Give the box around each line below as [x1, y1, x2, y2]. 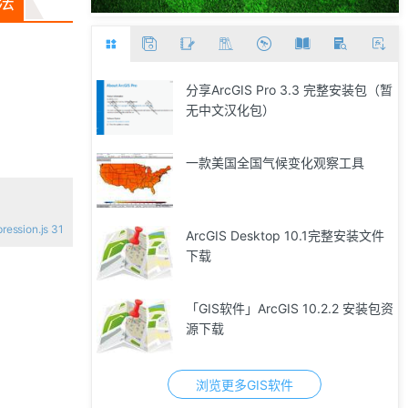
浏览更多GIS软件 [196, 377, 294, 393]
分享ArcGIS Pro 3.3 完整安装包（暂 [185, 82, 393, 97]
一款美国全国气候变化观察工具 [185, 155, 364, 170]
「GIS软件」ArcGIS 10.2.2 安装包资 [185, 301, 393, 316]
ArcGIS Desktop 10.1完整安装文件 [185, 228, 384, 243]
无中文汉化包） [185, 102, 275, 117]
